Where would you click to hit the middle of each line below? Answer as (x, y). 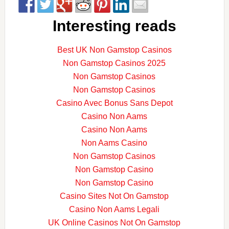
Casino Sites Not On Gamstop (114, 196)
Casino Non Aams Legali (114, 209)
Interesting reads (114, 26)
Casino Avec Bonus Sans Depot (114, 103)
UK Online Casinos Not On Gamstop (114, 222)
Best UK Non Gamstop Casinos (114, 50)
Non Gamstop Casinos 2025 (114, 63)
